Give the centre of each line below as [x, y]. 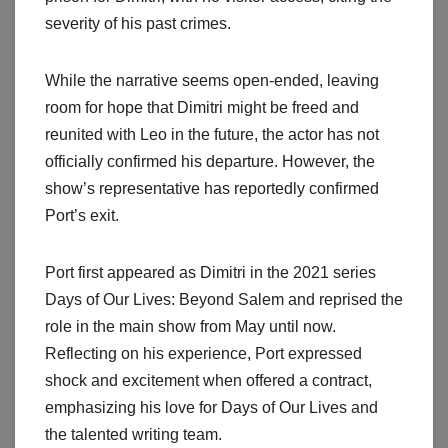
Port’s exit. [82, 216]
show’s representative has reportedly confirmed [212, 189]
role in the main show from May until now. [190, 327]
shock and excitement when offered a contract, [208, 381]
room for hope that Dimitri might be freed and [202, 108]
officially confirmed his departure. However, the [210, 162]
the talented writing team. [133, 435]
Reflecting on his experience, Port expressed [203, 354]
